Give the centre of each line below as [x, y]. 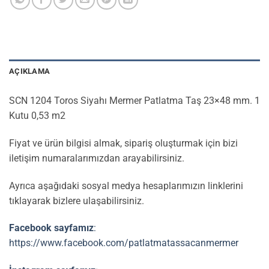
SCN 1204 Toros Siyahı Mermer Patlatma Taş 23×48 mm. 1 [134, 101]
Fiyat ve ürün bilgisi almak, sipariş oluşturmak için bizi [123, 143]
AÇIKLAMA [30, 71]
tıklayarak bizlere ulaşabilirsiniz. [77, 201]
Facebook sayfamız [51, 228]
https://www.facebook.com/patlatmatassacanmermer [124, 243]
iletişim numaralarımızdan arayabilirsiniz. [97, 158]
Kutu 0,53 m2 [37, 116]
